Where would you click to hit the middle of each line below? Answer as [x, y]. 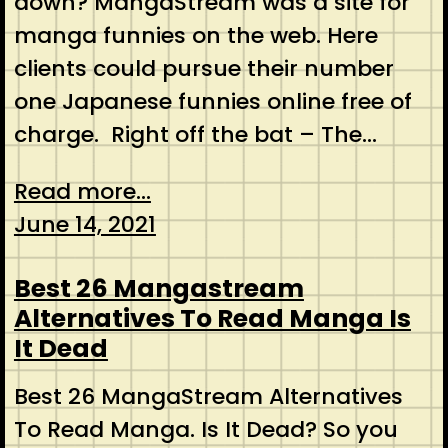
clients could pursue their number [203, 68]
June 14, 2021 [84, 224]
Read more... [82, 191]
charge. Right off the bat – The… [195, 134]
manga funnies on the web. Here [195, 35]
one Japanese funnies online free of [212, 101]
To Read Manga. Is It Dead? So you [205, 430]
